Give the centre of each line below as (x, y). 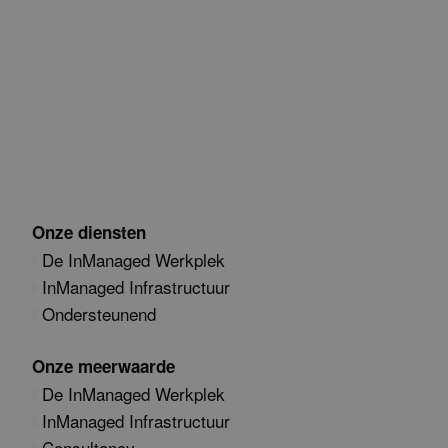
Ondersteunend (99, 313)
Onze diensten (89, 232)
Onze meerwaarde (103, 366)
